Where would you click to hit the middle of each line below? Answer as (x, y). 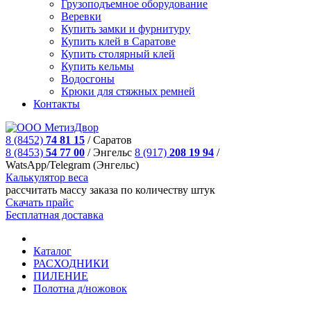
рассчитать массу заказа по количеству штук (110, 190)
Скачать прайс (40, 202)
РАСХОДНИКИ (71, 263)
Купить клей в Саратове (118, 41)
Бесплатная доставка (54, 215)
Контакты (57, 104)
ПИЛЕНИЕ (61, 276)
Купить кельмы (98, 66)
